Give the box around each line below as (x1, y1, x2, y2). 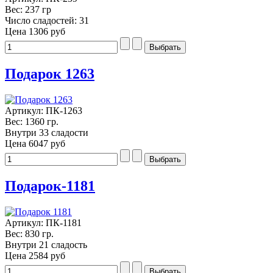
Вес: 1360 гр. (5, 116, 58, 127)
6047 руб (29, 138, 65, 149)
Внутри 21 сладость (5, 239, 87, 250)
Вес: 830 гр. (5, 229, 54, 239)
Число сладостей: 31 (5, 15, 89, 26)
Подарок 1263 (5, 66, 94, 82)
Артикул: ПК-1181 (5, 218, 82, 229)
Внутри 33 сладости (5, 127, 88, 138)
